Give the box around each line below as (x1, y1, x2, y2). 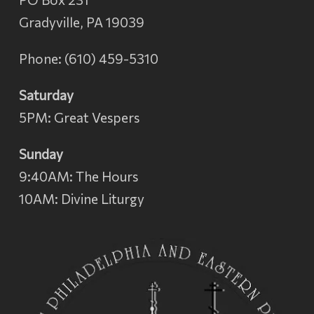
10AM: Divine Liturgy (18, 191, 144, 207)
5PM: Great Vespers (18, 109, 139, 125)
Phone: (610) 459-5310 (18, 50, 158, 67)
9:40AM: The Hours (18, 168, 138, 184)
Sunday (18, 146, 63, 162)
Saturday (18, 87, 74, 103)
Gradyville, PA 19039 (18, 14, 144, 30)
